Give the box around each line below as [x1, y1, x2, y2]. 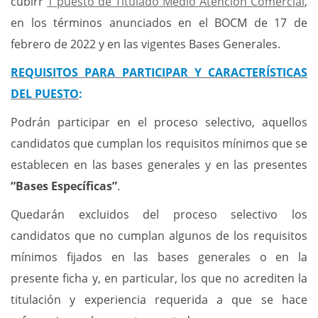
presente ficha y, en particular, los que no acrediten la [11, 270, 307, 286]
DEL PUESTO [11, 86, 79, 102]
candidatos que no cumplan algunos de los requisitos [11, 228, 307, 243]
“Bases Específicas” [11, 178, 117, 194]
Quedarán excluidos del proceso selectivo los [11, 207, 307, 222]
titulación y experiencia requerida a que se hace [11, 292, 307, 307]
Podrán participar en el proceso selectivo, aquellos [11, 114, 307, 130]
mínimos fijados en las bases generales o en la [11, 249, 307, 265]
